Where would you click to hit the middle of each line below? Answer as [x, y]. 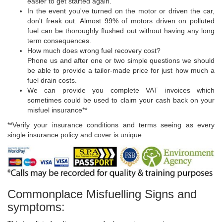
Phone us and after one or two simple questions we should [121, 61]
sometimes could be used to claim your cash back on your [121, 100]
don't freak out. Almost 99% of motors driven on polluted [121, 21]
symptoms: [36, 207]
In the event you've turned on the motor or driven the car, [121, 11]
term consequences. [59, 41]
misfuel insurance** [57, 110]
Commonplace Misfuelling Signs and [102, 194]
